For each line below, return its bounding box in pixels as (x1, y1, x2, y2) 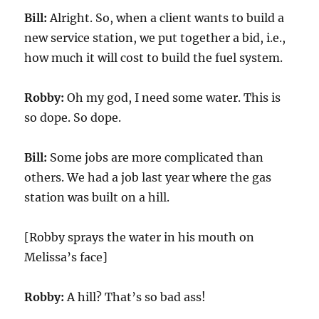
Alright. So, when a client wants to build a (47, 11, 285, 25)
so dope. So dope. (24, 110, 122, 125)
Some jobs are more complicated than (47, 150, 264, 164)
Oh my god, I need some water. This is (64, 90, 281, 105)
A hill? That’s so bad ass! (64, 290, 206, 304)
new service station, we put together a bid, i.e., (24, 31, 286, 45)
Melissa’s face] (24, 250, 108, 264)
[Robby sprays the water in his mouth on (24, 230, 255, 244)
